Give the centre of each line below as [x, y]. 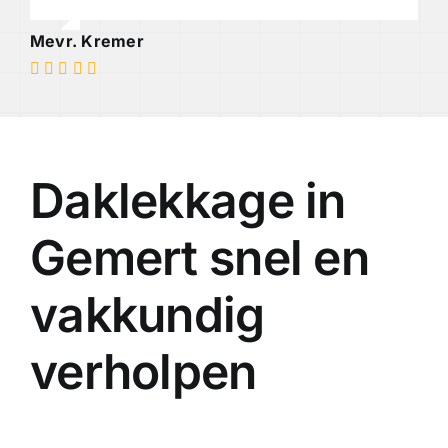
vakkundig [147, 315]
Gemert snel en [199, 258]
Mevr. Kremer [86, 41]
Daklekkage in [187, 201]
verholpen [143, 372]
